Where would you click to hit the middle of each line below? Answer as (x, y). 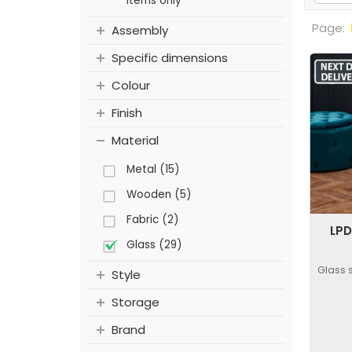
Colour (131, 86)
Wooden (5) (159, 195)
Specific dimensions (170, 58)
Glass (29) (154, 245)
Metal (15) (153, 170)
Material (135, 141)
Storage (136, 302)
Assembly (140, 31)
